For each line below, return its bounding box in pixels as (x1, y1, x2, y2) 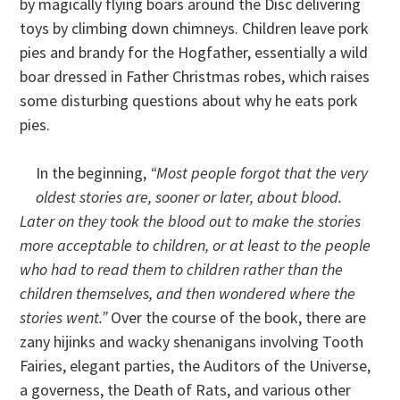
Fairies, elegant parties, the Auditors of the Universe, (20, 354, 371, 376)
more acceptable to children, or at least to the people (20, 234, 371, 255)
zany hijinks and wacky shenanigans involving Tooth (20, 330, 364, 352)
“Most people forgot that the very (150, 162, 369, 183)
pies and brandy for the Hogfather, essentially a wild (20, 41, 369, 62)
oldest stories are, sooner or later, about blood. (36, 186, 343, 207)
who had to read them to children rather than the (20, 258, 344, 279)
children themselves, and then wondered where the (20, 282, 356, 304)
